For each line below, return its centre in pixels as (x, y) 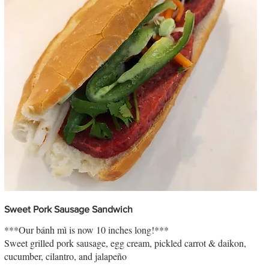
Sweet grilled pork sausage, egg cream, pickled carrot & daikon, (125, 243)
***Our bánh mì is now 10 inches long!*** (86, 230)
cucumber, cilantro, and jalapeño (65, 256)
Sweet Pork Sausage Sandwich (68, 210)
